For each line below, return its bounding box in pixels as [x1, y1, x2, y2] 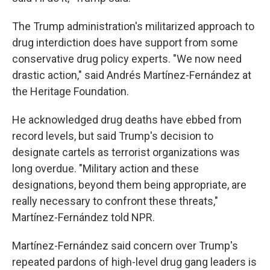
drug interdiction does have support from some [12, 36, 238, 49]
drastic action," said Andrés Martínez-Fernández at [12, 69, 251, 81]
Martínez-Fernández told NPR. [12, 211, 155, 224]
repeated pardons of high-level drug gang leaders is [12, 256, 257, 268]
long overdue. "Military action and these [12, 162, 199, 175]
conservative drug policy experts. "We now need [12, 52, 242, 65]
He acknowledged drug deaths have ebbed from [12, 113, 242, 126]
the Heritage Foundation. [12, 85, 129, 98]
